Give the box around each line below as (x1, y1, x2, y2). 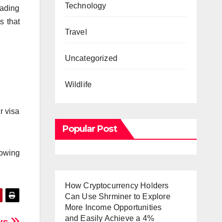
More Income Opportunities (64, 203, 162, 212)
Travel (64, 28, 87, 36)
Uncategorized (64, 54, 118, 62)
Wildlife (64, 80, 92, 89)
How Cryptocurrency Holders (64, 181, 169, 190)
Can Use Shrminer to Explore (64, 192, 170, 201)
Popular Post (62, 123, 117, 134)
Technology (64, 1, 107, 10)
